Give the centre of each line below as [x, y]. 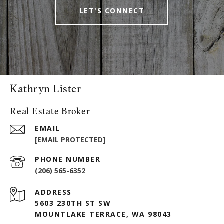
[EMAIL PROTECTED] [70, 139]
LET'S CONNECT [112, 10]
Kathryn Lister [46, 88]
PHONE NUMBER [68, 159]
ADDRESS [53, 192]
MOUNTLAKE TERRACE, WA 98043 [103, 214]
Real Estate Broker [50, 111]
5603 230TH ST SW [73, 203]
